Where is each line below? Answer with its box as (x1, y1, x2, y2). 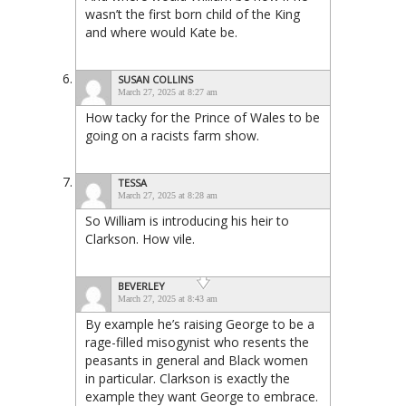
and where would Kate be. (85, 23, 237, 41)
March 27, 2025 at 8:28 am (118, 189, 217, 200)
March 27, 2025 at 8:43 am (118, 293, 217, 304)
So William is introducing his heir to (85, 211, 289, 229)
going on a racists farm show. (85, 126, 259, 144)
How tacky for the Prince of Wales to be (85, 108, 320, 126)
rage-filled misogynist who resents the (85, 333, 309, 351)
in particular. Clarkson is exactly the (85, 369, 290, 387)
